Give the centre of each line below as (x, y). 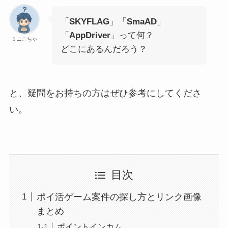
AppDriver (90, 36)
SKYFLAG (89, 22)
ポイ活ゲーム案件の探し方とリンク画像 (119, 197)
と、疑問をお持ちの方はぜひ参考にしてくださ (105, 93)
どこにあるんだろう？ (104, 49)
